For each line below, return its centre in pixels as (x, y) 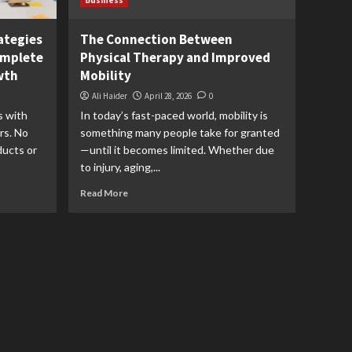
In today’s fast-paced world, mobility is (174, 115)
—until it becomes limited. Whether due (178, 150)
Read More (104, 193)
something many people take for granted (180, 132)
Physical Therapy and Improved (176, 57)
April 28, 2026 (169, 96)
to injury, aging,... (121, 167)
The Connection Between (157, 39)
